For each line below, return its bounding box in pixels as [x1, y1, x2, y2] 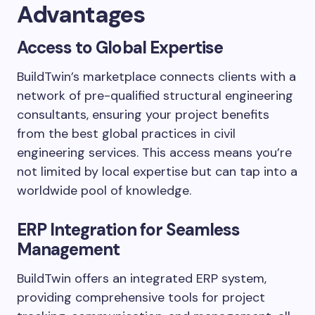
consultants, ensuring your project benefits [17, 105, 269, 123]
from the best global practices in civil [17, 124, 236, 142]
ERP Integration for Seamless [17, 218, 240, 240]
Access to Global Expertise [17, 36, 224, 58]
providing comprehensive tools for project [17, 288, 265, 306]
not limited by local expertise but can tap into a [17, 162, 297, 180]
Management [17, 238, 120, 260]
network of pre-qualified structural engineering [17, 86, 293, 104]
